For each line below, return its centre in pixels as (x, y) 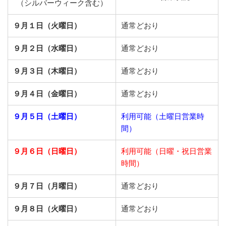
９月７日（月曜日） (47, 186)
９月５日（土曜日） (47, 117)
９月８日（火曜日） (47, 209)
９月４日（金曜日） (47, 94)
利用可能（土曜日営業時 (163, 117)
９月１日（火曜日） (47, 26)
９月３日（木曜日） (47, 71)
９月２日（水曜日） (47, 48)
